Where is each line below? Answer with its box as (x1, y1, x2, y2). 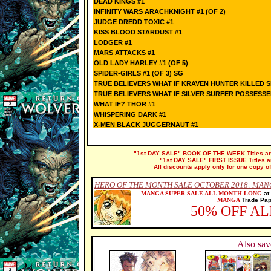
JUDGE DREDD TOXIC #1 (93, 18, 175, 25)
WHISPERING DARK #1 (93, 111, 166, 118)
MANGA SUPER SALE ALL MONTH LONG (141, 190, 262, 197)
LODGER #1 (93, 39, 132, 46)
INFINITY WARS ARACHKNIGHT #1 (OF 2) (93, 8, 226, 15)
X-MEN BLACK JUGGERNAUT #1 (93, 121, 198, 128)
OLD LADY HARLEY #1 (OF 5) (93, 59, 188, 67)
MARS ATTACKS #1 (93, 49, 155, 56)
